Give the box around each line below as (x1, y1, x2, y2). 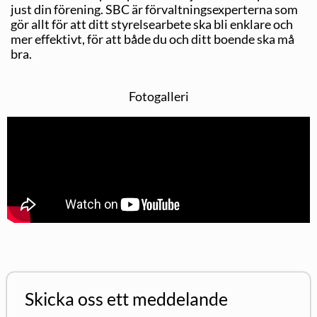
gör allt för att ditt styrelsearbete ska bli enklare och (11, 16, 293, 32)
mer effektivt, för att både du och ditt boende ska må (11, 30, 294, 47)
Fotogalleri (128, 88, 189, 104)
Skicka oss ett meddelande (25, 287, 228, 309)
